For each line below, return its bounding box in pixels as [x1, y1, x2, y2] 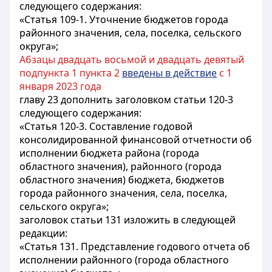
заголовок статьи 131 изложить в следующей [19, 213, 236, 226]
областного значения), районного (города [19, 160, 222, 173]
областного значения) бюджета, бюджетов [19, 173, 224, 186]
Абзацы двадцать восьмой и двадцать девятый [19, 53, 244, 66]
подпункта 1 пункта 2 [19, 66, 122, 80]
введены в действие [122, 66, 217, 80]
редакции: [19, 226, 67, 240]
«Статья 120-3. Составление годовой [19, 120, 192, 133]
